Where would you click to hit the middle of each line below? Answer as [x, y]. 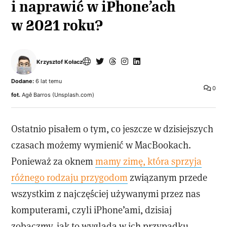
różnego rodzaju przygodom [70, 177]
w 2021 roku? [57, 25]
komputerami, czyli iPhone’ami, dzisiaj [92, 210]
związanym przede [168, 177]
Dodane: [23, 81]
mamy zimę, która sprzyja [149, 161]
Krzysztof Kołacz [60, 62]
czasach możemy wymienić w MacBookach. [101, 145]
